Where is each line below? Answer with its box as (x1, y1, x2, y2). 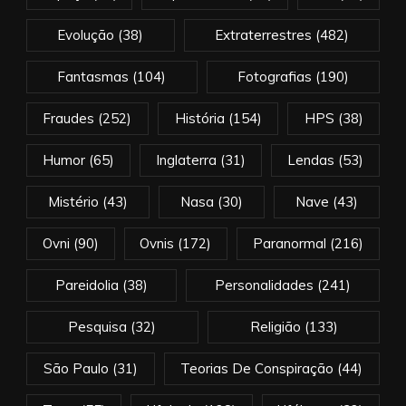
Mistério (47, 192, 99, 210)
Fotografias (237, 67, 312, 85)
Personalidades (215, 275, 314, 294)
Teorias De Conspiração (180, 359, 334, 377)
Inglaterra (156, 150, 217, 169)
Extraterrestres (214, 25, 312, 43)
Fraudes (43, 109, 95, 127)
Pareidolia (54, 275, 119, 294)
